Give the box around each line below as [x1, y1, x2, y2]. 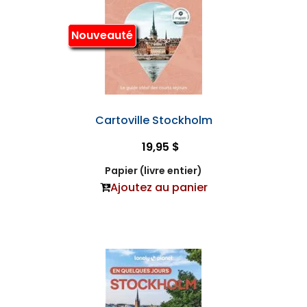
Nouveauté [71, 27, 133, 44]
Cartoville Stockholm [95, 112, 212, 128]
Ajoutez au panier [110, 179, 208, 195]
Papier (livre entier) [105, 163, 202, 177]
